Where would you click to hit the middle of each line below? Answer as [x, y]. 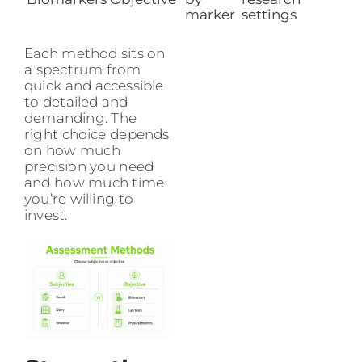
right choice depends [97, 135]
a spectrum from [83, 70]
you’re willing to [79, 199]
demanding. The [81, 118]
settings [269, 14]
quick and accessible [94, 86]
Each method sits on [95, 54]
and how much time [95, 183]
